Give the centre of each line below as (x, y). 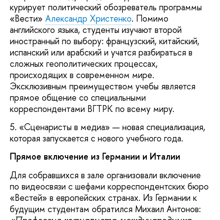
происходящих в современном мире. (82, 75)
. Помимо (150, 18)
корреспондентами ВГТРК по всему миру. (93, 109)
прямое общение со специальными (78, 97)
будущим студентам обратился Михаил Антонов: (105, 209)
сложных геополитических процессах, (84, 63)
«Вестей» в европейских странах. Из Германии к (103, 197)
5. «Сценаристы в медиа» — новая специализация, (108, 127)
